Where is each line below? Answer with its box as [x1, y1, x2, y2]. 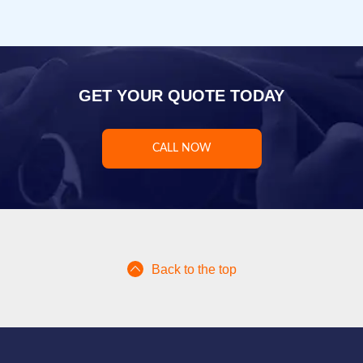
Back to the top [151, 262, 237, 276]
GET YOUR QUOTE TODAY [79, 86, 284, 105]
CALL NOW [152, 142, 211, 154]
